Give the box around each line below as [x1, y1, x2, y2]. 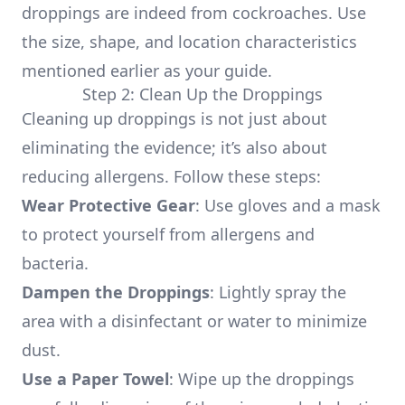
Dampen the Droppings [22, 281, 210, 303]
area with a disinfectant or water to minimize [22, 310, 367, 332]
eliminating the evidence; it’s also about [22, 137, 327, 158]
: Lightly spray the [210, 281, 346, 303]
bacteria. [22, 252, 89, 274]
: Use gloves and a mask [195, 194, 381, 216]
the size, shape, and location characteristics [22, 31, 357, 52]
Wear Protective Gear [22, 194, 195, 216]
